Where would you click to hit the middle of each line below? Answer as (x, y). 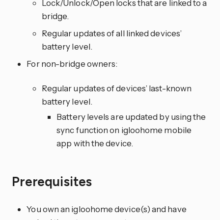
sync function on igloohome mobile (124, 130)
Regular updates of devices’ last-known (117, 88)
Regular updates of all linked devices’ (112, 33)
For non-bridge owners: (72, 64)
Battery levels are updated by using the (131, 117)
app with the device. (95, 143)
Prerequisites (54, 181)
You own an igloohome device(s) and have (107, 209)
